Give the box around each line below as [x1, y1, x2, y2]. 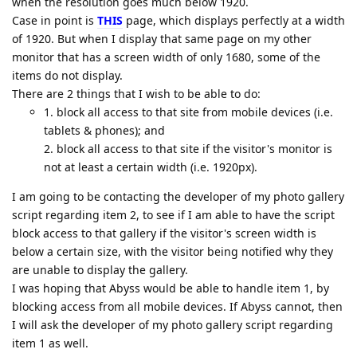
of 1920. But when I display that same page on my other [12, 31, 312, 47]
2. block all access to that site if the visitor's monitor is [44, 141, 332, 157]
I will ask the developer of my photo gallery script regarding [12, 317, 333, 333]
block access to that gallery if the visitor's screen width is [12, 226, 316, 241]
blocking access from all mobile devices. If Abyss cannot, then [12, 299, 343, 315]
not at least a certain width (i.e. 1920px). [44, 159, 257, 175]
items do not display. [12, 68, 123, 84]
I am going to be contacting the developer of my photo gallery [12, 189, 344, 205]
